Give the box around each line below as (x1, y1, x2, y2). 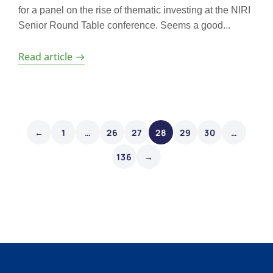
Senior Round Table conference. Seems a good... (18, 20, 230, 30)
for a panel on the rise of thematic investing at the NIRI (18, 5, 250, 15)
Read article (18, 50, 73, 63)
